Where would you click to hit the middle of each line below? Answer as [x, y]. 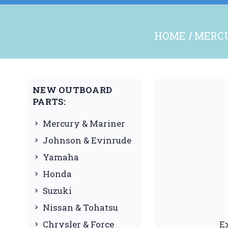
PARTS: [49, 101]
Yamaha [61, 157]
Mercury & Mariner [84, 123]
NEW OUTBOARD [72, 90]
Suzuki [57, 190]
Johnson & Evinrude [87, 140]
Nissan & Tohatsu [80, 207]
